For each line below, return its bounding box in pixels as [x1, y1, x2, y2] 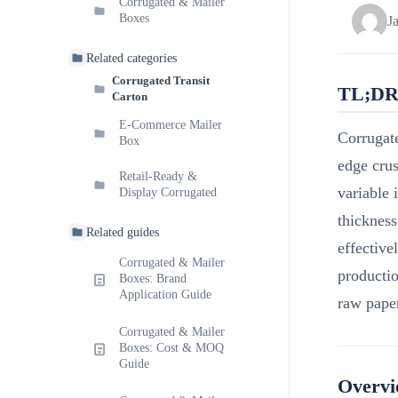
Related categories [86, 51, 177, 65]
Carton [112, 90, 147, 104]
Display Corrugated [119, 186, 217, 200]
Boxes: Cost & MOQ [119, 341, 224, 355]
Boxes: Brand [119, 272, 187, 286]
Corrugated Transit [112, 74, 210, 88]
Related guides [86, 225, 159, 239]
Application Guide [119, 288, 211, 302]
